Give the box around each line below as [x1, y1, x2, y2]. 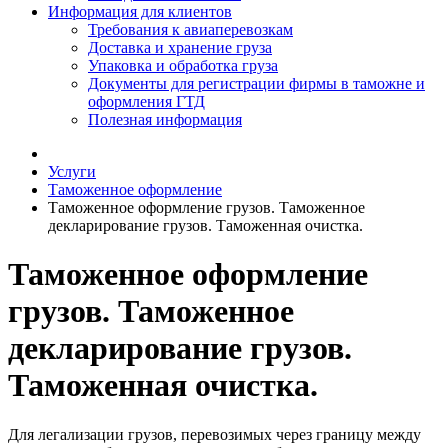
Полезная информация [88, 111, 242, 128]
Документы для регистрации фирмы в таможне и [88, 75, 425, 92]
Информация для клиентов [48, 3, 232, 20]
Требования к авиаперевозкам [88, 21, 293, 38]
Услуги [48, 163, 96, 180]
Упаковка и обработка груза [88, 57, 278, 74]
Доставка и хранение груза [88, 39, 272, 56]
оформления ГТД [88, 93, 205, 110]
